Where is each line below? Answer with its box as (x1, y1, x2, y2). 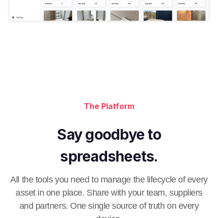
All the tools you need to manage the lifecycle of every (10, 175, 208, 185)
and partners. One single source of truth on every (19, 201, 199, 211)
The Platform (84, 101, 134, 111)
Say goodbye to (57, 126, 161, 144)
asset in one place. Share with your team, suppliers (15, 188, 203, 198)
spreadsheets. (60, 147, 158, 165)
